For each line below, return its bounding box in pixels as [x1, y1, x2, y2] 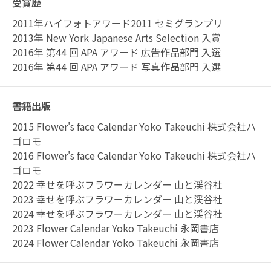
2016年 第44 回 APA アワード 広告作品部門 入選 [12, 45, 221, 59]
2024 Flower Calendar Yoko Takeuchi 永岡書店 [12, 235, 219, 250]
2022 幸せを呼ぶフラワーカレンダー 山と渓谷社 [12, 177, 223, 192]
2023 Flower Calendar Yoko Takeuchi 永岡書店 [12, 221, 219, 235]
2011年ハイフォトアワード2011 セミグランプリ [12, 16, 223, 30]
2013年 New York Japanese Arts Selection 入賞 [12, 30, 221, 45]
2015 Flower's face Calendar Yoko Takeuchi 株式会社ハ [12, 119, 256, 134]
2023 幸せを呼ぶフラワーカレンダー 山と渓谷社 [12, 192, 223, 206]
